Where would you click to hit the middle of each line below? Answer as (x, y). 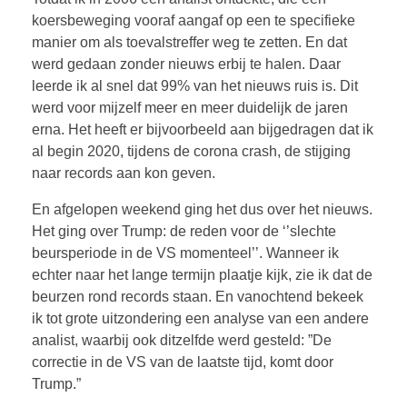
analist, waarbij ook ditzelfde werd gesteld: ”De (182, 341)
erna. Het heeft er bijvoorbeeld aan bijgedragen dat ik (203, 130)
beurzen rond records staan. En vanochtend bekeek (198, 297)
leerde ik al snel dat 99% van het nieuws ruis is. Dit (195, 86)
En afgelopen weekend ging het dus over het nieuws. (202, 210)
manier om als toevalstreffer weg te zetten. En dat (189, 43)
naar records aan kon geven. (124, 174)
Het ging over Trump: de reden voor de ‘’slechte (184, 232)
